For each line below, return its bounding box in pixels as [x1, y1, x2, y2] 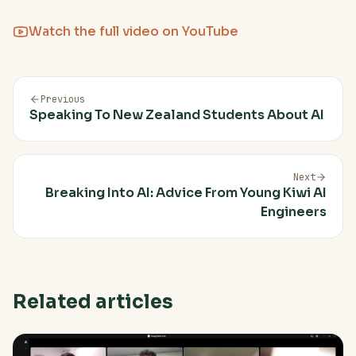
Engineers [261, 203, 327, 220]
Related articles [13, 289, 173, 314]
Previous [41, 92, 85, 106]
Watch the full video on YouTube [29, 22, 238, 40]
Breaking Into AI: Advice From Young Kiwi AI [45, 184, 327, 201]
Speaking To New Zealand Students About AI [29, 106, 324, 123]
